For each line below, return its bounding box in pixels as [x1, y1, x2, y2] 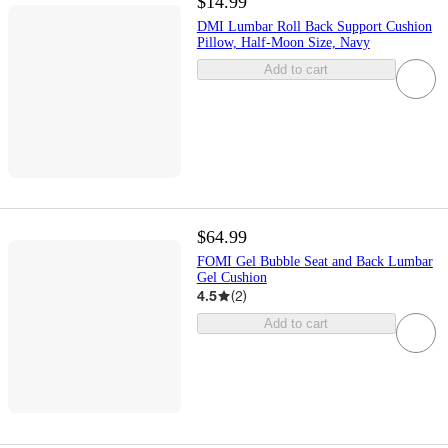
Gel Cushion [196, 270, 267, 286]
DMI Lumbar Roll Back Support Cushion [196, 19, 432, 35]
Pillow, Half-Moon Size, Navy [196, 35, 370, 51]
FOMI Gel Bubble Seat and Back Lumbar [196, 254, 433, 270]
